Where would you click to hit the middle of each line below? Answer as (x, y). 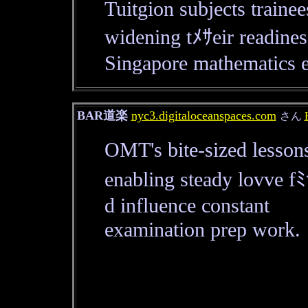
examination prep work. (202, 230)
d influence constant (187, 206)
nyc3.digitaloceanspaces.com (203, 115)
